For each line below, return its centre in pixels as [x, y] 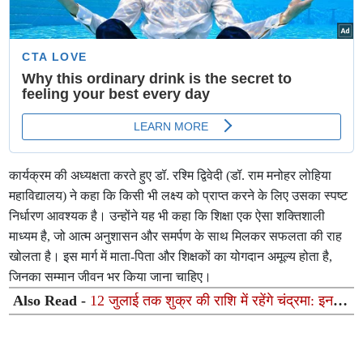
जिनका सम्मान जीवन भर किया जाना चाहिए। [111, 277]
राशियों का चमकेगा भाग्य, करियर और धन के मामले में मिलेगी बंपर [176, 318]
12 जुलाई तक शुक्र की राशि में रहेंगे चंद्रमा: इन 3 [218, 301]
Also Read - [52, 301]
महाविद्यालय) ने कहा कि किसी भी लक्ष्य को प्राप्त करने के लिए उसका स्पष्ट [179, 196]
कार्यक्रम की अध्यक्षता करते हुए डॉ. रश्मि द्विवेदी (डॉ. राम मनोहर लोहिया [171, 176]
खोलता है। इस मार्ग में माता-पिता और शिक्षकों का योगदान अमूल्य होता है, [171, 257]
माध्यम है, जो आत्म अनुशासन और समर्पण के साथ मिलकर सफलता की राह [176, 237]
